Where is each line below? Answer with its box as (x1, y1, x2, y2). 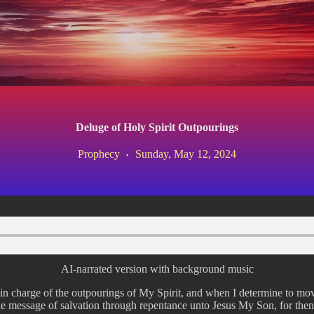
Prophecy (78, 148, 120, 160)
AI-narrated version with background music (60, 263, 254, 275)
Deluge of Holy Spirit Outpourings (76, 121, 238, 133)
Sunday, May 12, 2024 (135, 148, 236, 160)
